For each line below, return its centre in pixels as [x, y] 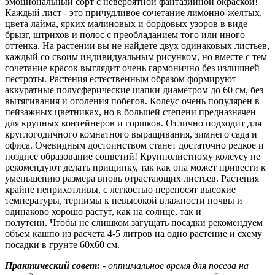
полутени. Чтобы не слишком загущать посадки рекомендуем [134, 222]
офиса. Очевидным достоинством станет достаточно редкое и [134, 145]
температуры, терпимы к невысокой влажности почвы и [124, 200]
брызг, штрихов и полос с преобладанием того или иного [125, 34]
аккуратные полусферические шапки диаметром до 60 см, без [134, 90]
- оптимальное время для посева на [176, 265]
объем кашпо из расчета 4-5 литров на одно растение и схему [134, 233]
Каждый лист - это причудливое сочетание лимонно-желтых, [134, 12]
